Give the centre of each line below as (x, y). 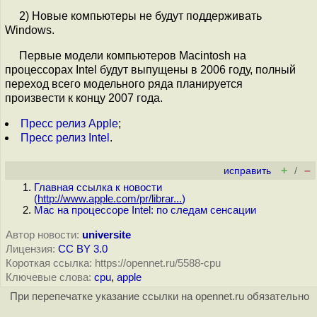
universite (106, 235)
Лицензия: (30, 249)
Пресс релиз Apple (69, 123)
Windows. (30, 30)
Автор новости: (42, 235)
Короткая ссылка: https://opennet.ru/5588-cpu (113, 263)
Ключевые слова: (48, 277)
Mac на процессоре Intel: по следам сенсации (145, 210)
